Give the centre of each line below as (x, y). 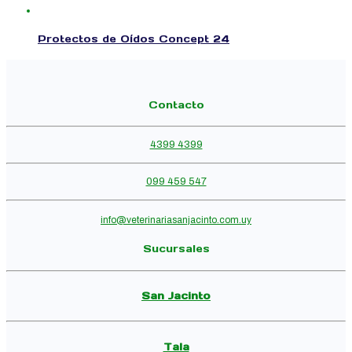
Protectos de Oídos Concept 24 (134, 39)
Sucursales (176, 249)
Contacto (176, 104)
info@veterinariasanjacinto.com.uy (176, 220)
